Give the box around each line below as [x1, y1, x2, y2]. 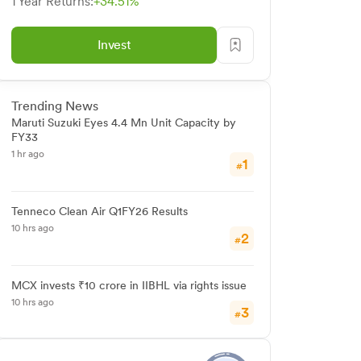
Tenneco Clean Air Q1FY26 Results [11, 205, 188, 218]
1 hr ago [11, 148, 44, 160]
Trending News [11, 98, 98, 114]
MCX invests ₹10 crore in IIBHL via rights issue [11, 279, 247, 292]
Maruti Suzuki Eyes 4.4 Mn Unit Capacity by [11, 116, 236, 129]
